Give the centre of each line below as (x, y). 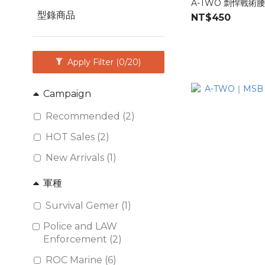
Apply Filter (92, 62)
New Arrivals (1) (81, 158)
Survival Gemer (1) (88, 206)
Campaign (67, 94)
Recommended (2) (90, 116)
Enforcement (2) (83, 239)
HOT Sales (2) (77, 137)
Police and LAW (80, 226)
